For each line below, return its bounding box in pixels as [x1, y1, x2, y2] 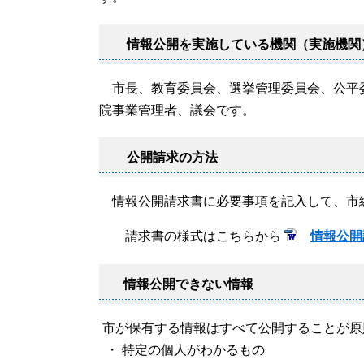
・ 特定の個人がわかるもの [99, 343, 265, 357]
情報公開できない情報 [123, 277, 253, 292]
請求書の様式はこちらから [99, 229, 284, 243]
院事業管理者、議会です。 [99, 103, 255, 117]
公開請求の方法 [123, 150, 218, 164]
